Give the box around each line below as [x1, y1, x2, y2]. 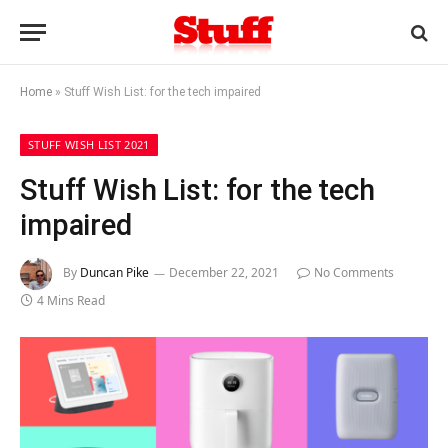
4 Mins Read [37, 292, 105, 309]
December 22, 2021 [169, 264, 279, 282]
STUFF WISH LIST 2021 [28, 137, 150, 152]
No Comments [314, 264, 394, 282]
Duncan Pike [80, 264, 149, 282]
